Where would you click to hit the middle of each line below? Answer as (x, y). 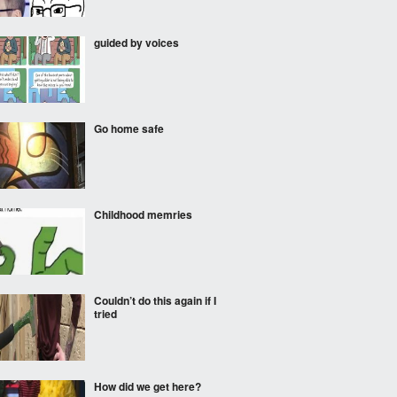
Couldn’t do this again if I (155, 300)
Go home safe (129, 128)
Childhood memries (143, 214)
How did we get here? (148, 386)
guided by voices (136, 43)
